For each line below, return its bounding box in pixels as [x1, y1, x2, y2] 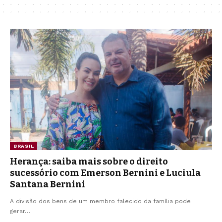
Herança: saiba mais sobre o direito [10, 156, 168, 167]
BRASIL [13, 143, 34, 149]
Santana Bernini [10, 178, 85, 190]
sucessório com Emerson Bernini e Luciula [10, 167, 201, 178]
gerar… [10, 207, 30, 215]
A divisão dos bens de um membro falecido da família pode [10, 197, 191, 205]
